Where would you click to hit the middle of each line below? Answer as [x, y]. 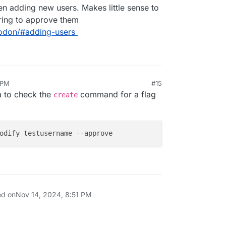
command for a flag [117, 95]
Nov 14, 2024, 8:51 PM [54, 195]
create [66, 95]
